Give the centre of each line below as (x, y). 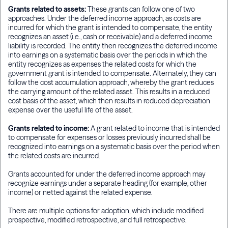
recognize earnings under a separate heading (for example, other (108, 183)
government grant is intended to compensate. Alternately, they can (112, 74)
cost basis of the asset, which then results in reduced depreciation (109, 101)
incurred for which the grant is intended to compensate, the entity (110, 28)
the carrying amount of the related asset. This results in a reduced (109, 92)
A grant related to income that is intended (155, 129)
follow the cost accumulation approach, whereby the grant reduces (111, 83)
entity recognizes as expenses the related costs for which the (102, 64)
